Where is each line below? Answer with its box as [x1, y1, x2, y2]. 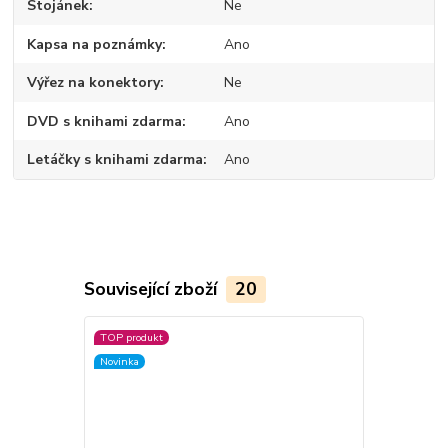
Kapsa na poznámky [27, 34, 163, 54]
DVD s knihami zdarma [27, 111, 183, 131]
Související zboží [83, 276, 222, 301]
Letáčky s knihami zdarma [27, 150, 204, 170]
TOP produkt [99, 329, 163, 345]
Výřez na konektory [27, 73, 161, 93]
